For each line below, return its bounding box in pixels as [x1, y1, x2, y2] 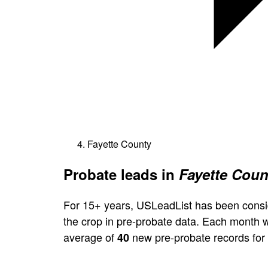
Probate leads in [63, 163, 179, 184]
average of [63, 229, 117, 245]
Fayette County [87, 136, 151, 151]
